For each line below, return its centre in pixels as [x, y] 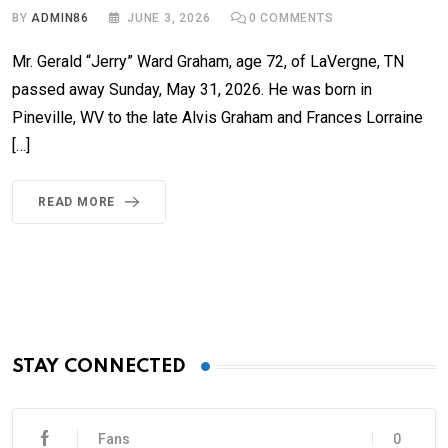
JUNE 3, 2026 [169, 18]
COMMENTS [295, 18]
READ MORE [77, 202]
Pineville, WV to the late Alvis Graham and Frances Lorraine [217, 118]
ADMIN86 [60, 18]
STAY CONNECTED [99, 367]
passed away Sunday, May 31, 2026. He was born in [192, 90]
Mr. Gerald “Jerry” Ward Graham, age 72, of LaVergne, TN [208, 62]
